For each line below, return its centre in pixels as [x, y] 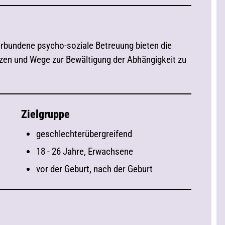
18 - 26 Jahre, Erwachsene [85, 151]
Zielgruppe [46, 114]
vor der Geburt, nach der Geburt [95, 169]
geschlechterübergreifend [84, 134]
